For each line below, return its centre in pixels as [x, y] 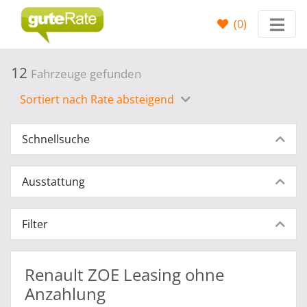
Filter [35, 224]
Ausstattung [53, 182]
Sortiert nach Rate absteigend [98, 99]
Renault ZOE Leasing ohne [124, 274]
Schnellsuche [56, 139]
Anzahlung [65, 294]
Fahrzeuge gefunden [86, 74]
